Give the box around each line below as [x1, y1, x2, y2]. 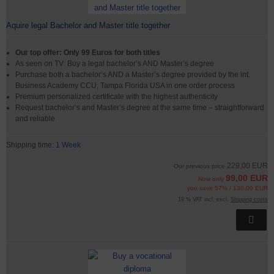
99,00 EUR [226, 173, 268, 183]
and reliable [15, 114, 55, 123]
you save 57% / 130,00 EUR [187, 185, 268, 191]
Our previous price [174, 163, 227, 169]
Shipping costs [231, 196, 268, 202]
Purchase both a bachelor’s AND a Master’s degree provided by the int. [15, 70, 250, 79]
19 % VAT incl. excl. [178, 196, 231, 202]
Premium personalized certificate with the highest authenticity [15, 92, 220, 101]
